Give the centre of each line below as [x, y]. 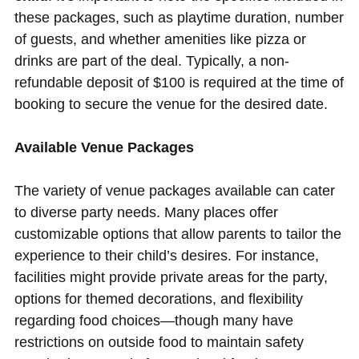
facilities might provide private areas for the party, [171, 278]
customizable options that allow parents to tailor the [177, 234]
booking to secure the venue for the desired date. [171, 105]
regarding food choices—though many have [153, 321]
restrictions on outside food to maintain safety [159, 343]
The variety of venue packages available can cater [174, 191]
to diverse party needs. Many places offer [146, 213]
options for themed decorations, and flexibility [158, 299]
